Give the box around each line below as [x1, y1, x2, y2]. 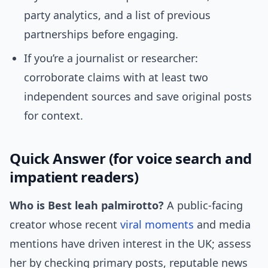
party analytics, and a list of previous [24, 8, 211, 23]
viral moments [120, 217, 194, 232]
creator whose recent [10, 217, 120, 232]
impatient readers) [10, 167, 139, 187]
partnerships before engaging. [24, 27, 178, 42]
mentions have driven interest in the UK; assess [10, 236, 251, 251]
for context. [24, 108, 83, 123]
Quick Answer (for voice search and [10, 148, 252, 169]
